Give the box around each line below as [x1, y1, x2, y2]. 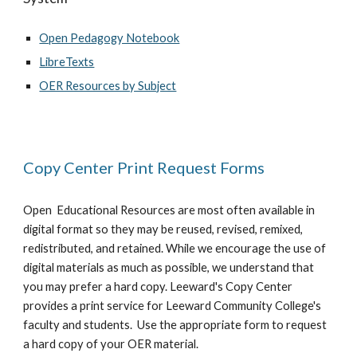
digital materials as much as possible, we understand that [23, 261, 315, 274]
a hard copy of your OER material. [23, 337, 202, 351]
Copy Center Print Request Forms [23, 158, 265, 177]
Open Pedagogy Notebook [39, 31, 180, 45]
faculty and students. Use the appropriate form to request [23, 318, 328, 331]
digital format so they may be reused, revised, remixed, [23, 222, 304, 236]
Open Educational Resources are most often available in [23, 203, 316, 217]
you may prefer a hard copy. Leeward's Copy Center [23, 280, 293, 293]
